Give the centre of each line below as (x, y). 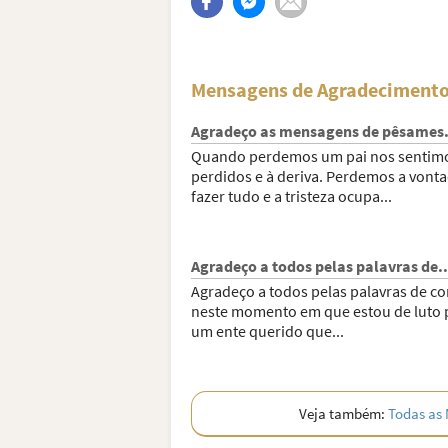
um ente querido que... (267, 331)
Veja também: (344, 413)
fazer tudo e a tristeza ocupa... (291, 196)
